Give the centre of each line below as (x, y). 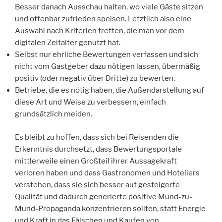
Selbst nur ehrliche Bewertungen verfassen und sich (107, 55)
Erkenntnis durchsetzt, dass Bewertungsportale (98, 149)
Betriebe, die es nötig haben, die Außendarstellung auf (110, 90)
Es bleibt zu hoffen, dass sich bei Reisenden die (97, 137)
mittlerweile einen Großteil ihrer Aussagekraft (96, 161)
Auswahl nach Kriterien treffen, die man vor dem (100, 31)
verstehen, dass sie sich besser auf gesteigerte (97, 185)
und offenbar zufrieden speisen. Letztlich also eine (103, 19)
